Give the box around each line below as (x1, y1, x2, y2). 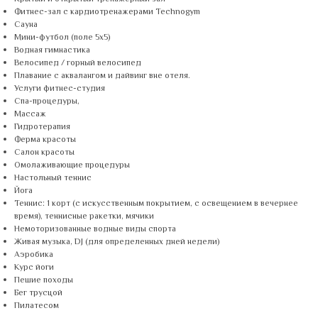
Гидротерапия (14, 121, 70, 134)
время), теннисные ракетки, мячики (14, 210, 154, 224)
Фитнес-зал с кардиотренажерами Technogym (14, 6, 200, 19)
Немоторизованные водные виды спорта (14, 223, 176, 236)
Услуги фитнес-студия (14, 82, 105, 96)
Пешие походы (14, 274, 73, 287)
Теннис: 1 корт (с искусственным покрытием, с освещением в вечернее (14, 197, 298, 211)
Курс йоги (14, 261, 54, 275)
